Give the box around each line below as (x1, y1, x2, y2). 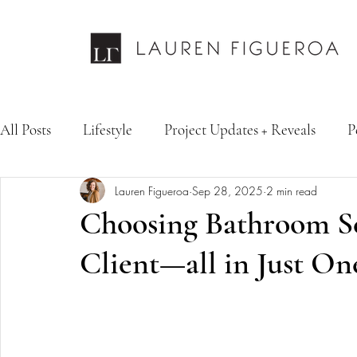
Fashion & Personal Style (154, 183, 297, 202)
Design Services (32, 183, 122, 202)
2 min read (266, 182, 317, 198)
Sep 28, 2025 (192, 182, 263, 198)
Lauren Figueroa (115, 182, 189, 198)
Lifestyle (83, 120, 132, 139)
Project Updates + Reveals (164, 120, 316, 139)
